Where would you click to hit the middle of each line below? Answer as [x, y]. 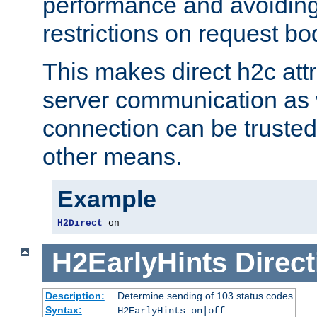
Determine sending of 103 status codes [205, 295]
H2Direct [80, 224]
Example [107, 199]
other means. [112, 157]
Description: [75, 295]
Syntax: [63, 310]
